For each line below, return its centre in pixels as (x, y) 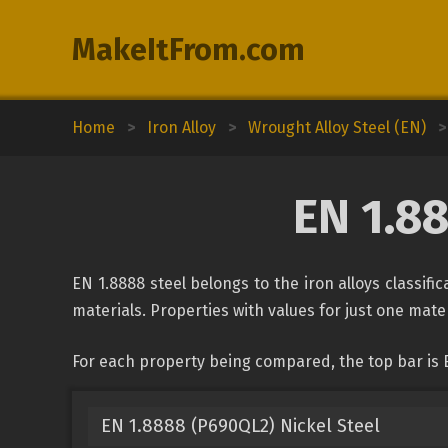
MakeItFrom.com (188, 50)
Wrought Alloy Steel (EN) (337, 127)
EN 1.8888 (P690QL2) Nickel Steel (240, 425)
